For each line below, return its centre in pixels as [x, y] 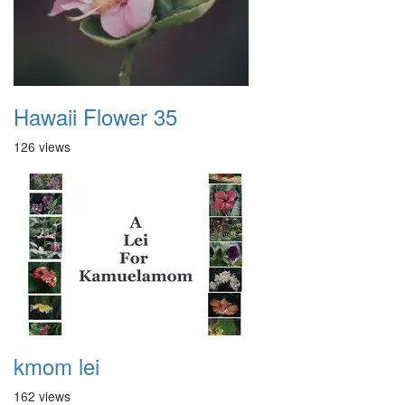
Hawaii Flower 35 [95, 116]
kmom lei [57, 366]
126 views [42, 146]
